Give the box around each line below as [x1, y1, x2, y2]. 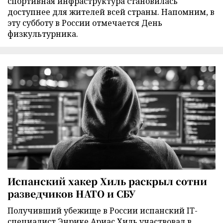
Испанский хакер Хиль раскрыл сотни [7, 174, 207, 188]
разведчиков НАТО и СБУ [7, 186, 135, 200]
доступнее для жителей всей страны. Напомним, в [7, 6, 215, 18]
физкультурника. [7, 28, 78, 40]
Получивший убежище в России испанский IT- [7, 205, 198, 216]
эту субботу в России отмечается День [7, 17, 162, 29]
